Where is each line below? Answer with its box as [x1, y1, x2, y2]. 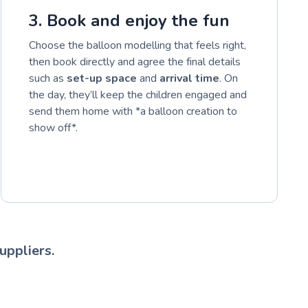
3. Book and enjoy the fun [29, 9, 230, 32]
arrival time [159, 70, 220, 86]
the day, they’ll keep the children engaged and [29, 87, 247, 102]
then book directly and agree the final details [29, 54, 241, 69]
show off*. [29, 120, 78, 135]
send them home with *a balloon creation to [29, 103, 238, 119]
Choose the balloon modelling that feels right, [29, 37, 247, 53]
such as [29, 70, 67, 86]
